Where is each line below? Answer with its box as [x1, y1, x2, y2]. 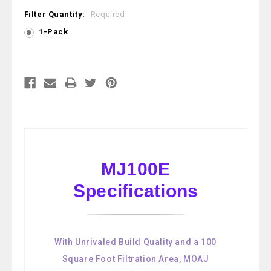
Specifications [73, 180, 198, 201]
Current [24, 58, 56, 68]
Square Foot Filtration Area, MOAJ [62, 253, 209, 264]
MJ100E [100, 158, 171, 179]
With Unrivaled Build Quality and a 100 [54, 237, 217, 247]
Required [90, 9, 125, 19]
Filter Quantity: [24, 9, 88, 19]
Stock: [24, 70, 50, 79]
